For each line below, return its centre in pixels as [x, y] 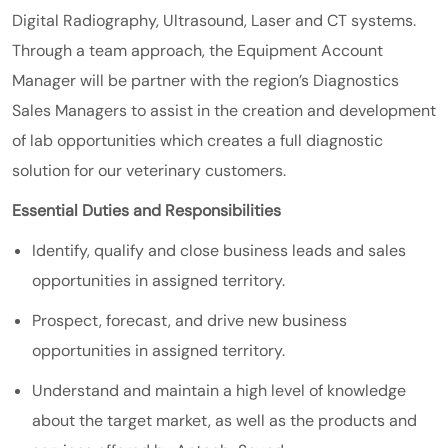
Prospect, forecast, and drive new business [189, 320]
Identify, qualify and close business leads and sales [219, 250]
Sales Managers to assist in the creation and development [224, 110]
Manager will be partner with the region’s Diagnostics [205, 80]
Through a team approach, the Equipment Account [197, 50]
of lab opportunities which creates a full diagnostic [197, 140]
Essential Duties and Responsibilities [146, 210]
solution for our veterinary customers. [149, 170]
